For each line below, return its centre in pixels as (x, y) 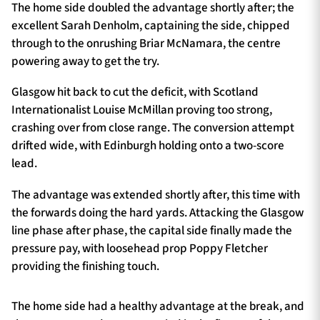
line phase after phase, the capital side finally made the (152, 231)
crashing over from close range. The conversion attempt (153, 128)
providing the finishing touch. (85, 267)
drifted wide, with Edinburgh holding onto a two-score (148, 146)
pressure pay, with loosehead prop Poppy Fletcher (140, 249)
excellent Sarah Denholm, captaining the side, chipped (151, 25)
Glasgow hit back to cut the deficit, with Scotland (135, 92)
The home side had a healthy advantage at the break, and (158, 307)
